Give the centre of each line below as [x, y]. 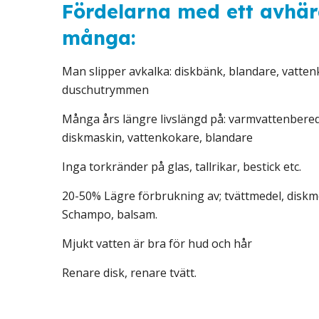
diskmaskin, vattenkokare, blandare [157, 137]
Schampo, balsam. [110, 214]
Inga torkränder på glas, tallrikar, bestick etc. [182, 167]
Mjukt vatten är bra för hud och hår [157, 244]
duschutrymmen [105, 90]
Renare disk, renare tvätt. [129, 273]
